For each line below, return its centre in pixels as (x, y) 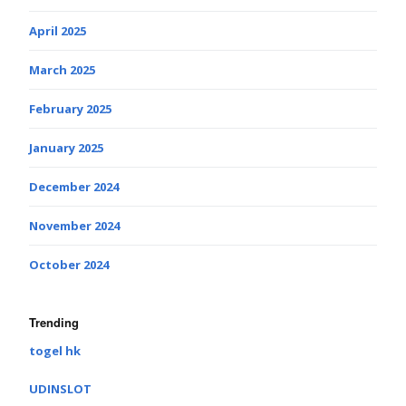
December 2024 (74, 187)
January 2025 (66, 148)
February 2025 (70, 109)
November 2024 (74, 226)
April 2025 (58, 31)
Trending (54, 323)
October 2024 (69, 265)
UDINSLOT (60, 389)
